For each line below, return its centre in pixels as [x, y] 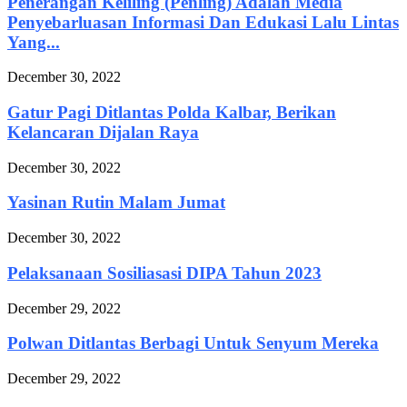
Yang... [34, 42]
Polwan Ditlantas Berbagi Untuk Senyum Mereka [193, 343]
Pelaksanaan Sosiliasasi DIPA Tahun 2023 [164, 273]
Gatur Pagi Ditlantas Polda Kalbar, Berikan [172, 112]
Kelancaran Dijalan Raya [103, 132]
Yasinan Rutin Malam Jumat [116, 203]
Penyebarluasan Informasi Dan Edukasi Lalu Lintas [203, 22]
